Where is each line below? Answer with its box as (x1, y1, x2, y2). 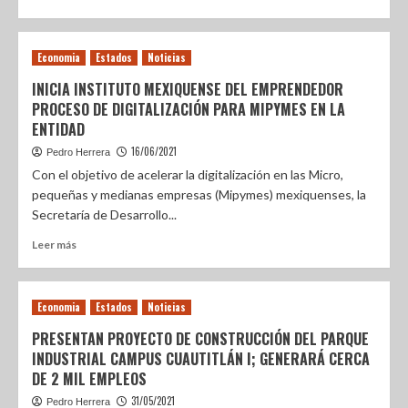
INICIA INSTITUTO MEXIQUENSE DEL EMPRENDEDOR (32, 78, 343, 100)
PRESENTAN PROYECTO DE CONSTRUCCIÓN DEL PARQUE (32, 328, 369, 350)
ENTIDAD (32, 118, 85, 140)
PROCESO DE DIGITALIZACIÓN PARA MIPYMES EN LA (32, 98, 345, 120)
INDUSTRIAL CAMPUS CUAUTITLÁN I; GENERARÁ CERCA (32, 348, 370, 370)
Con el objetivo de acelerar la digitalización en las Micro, (32, 167, 343, 182)
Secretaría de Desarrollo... (32, 207, 177, 222)
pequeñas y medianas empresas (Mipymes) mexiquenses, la (32, 187, 366, 202)
